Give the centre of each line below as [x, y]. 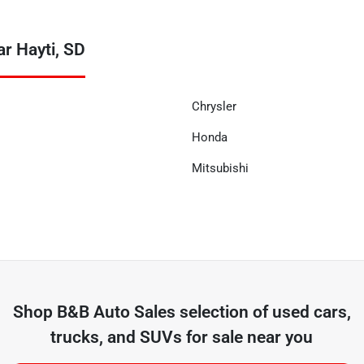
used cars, [311, 312]
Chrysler [214, 106]
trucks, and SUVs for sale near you [182, 337]
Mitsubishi [220, 168]
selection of [223, 312]
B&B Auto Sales [116, 312]
